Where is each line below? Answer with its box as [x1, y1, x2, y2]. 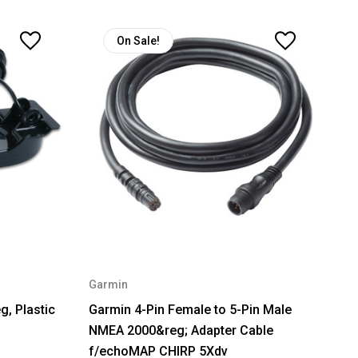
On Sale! [116, 34, 160, 47]
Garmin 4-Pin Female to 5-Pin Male [88, 302, 292, 317]
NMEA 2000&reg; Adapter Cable [88, 323, 273, 338]
